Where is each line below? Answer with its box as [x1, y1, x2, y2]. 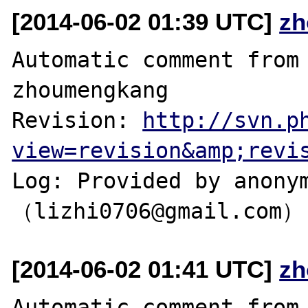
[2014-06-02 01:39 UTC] [12, 8, 280, 35]
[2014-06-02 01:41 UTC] [12, 255, 280, 283]
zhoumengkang [12, 77, 169, 102]
